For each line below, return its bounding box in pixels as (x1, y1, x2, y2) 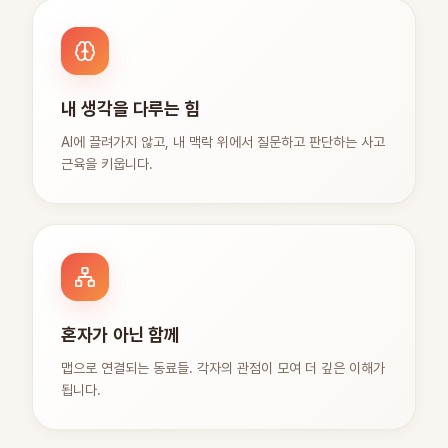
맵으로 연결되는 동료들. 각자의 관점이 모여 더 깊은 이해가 (61, 360, 385, 376)
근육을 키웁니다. (61, 156, 153, 172)
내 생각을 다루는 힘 (61, 97, 201, 120)
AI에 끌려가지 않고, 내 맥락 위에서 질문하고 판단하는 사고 (61, 134, 385, 150)
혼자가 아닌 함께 (61, 323, 180, 346)
